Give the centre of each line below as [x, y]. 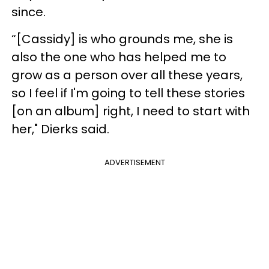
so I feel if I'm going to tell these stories [128, 93]
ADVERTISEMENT [134, 162]
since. [30, 12]
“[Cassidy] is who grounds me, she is [122, 39]
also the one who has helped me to [119, 57]
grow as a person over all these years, [127, 75]
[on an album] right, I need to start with [131, 111]
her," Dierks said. [60, 129]
